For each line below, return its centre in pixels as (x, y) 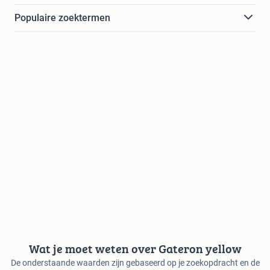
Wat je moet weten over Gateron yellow (135, 248)
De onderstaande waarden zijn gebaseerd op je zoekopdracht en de (135, 262)
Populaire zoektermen (62, 17)
